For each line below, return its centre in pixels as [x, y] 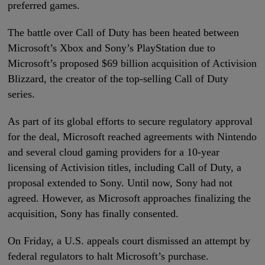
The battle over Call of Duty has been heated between [124, 33]
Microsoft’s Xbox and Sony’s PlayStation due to [112, 48]
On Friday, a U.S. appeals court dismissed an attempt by [129, 241]
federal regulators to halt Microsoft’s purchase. [109, 256]
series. [22, 94]
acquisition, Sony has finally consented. [93, 214]
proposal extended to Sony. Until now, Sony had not [120, 183]
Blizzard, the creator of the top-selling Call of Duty [118, 79]
